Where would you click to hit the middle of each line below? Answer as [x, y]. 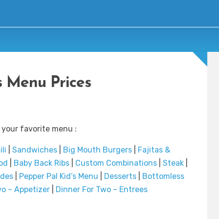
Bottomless [163, 176]
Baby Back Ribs [41, 163]
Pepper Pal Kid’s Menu [59, 176]
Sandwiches [35, 150]
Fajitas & [154, 150]
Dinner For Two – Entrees [101, 190]
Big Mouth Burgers [98, 150]
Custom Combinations [116, 163]
